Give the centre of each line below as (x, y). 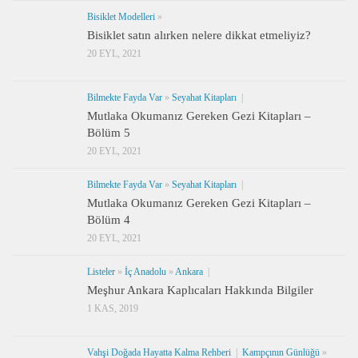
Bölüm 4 (109, 220)
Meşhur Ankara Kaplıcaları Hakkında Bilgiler (200, 290)
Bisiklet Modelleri (121, 17)
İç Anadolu (145, 272)
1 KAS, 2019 (113, 309)
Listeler (101, 272)
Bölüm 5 (109, 133)
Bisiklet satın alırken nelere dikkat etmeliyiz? (199, 36)
